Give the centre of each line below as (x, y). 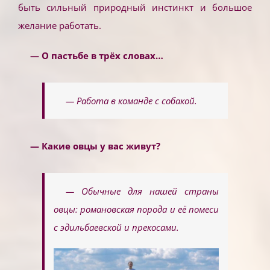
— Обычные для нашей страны (142, 191)
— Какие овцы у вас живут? (95, 146)
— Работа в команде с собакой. (131, 100)
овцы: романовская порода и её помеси (136, 209)
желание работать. (60, 25)
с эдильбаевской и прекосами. (116, 227)
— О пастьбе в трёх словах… (96, 55)
